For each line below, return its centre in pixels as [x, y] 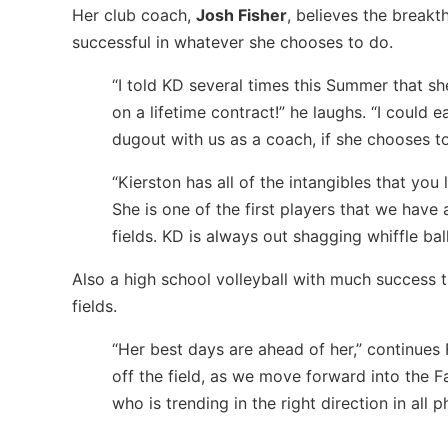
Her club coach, [134, 14]
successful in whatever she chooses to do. [232, 41]
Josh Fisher [241, 14]
